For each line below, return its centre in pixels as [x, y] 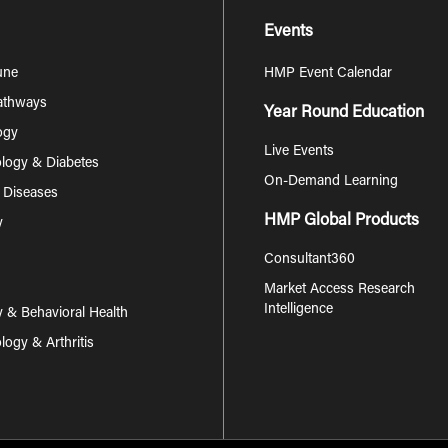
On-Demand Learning [331, 181]
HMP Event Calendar [328, 73]
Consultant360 [309, 259]
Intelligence [298, 309]
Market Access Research [339, 289]
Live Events [299, 151]
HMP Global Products [341, 220]
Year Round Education [344, 112]
